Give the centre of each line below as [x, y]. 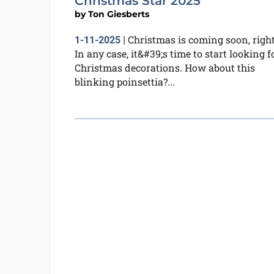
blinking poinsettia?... [124, 81]
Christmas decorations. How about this [165, 67]
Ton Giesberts [118, 14]
